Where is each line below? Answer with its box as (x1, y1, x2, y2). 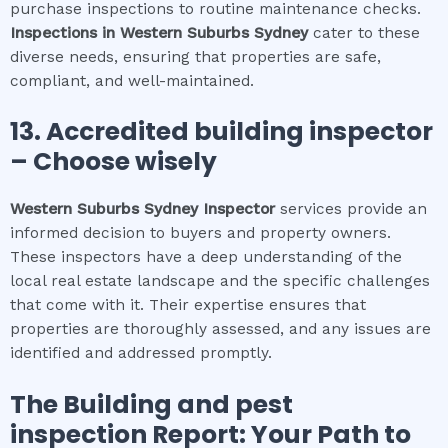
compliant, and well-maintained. (10, 71, 254, 90)
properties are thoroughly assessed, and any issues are (10, 320, 431, 339)
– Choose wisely (10, 144, 217, 180)
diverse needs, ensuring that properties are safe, (10, 47, 381, 66)
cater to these (308, 23, 420, 42)
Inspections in (10, 23, 120, 42)
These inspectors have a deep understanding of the (10, 248, 402, 267)
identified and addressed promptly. (10, 344, 272, 363)
